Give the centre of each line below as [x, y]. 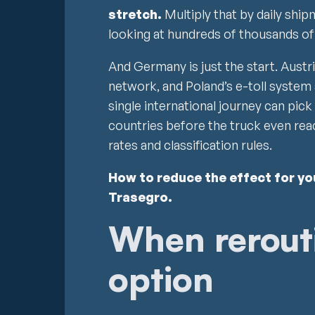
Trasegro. [140, 197]
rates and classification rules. [190, 145]
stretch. [135, 14]
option [161, 279]
